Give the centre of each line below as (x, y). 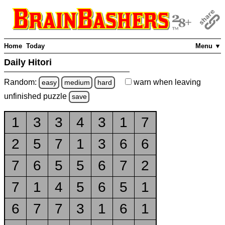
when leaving (176, 82)
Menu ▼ (208, 46)
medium (77, 82)
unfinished (24, 96)
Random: (21, 82)
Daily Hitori (29, 63)
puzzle (56, 96)
